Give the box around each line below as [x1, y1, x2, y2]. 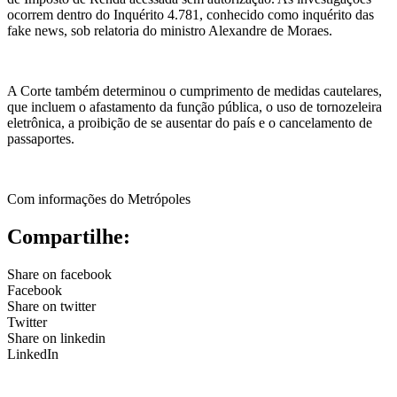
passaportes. [7, 130, 74, 146]
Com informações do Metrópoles [7, 191, 191, 206]
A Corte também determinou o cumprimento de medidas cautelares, [7, 82, 382, 98]
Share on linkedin [7, 330, 105, 346]
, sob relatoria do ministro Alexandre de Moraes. [64, 22, 332, 38]
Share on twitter [7, 298, 96, 314]
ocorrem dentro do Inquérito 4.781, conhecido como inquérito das [7, 6, 374, 22]
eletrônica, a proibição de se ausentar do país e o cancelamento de [7, 114, 372, 130]
